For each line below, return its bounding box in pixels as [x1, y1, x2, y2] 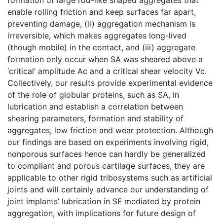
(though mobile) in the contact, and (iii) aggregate [7, 42, 195, 52]
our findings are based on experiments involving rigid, [7, 137, 209, 147]
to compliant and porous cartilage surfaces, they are [7, 160, 205, 171]
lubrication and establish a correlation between [7, 101, 183, 111]
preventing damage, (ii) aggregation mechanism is [7, 18, 195, 29]
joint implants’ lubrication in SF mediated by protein [7, 196, 200, 206]
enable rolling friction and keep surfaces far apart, [7, 6, 196, 17]
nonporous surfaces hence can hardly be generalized [7, 148, 206, 159]
